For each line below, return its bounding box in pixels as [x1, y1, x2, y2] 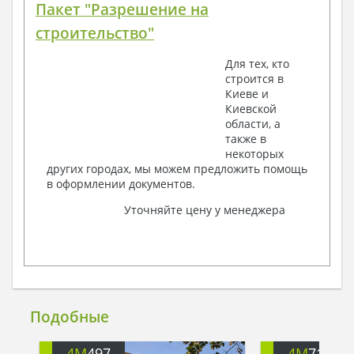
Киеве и [225, 85, 269, 101]
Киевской [225, 100, 277, 116]
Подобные [30, 306, 110, 328]
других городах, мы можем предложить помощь [47, 160, 307, 176]
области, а [225, 115, 281, 131]
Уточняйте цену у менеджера [124, 201, 285, 217]
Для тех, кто [225, 55, 289, 71]
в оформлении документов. [47, 175, 195, 191]
